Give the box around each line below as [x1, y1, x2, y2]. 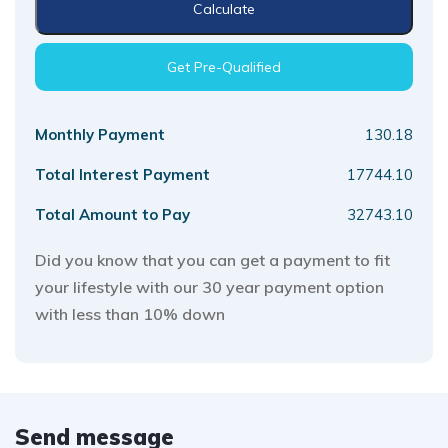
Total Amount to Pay [35, 205, 190, 224]
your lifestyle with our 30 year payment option [35, 277, 384, 297]
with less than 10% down [35, 304, 225, 324]
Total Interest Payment [35, 165, 210, 184]
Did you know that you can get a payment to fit [35, 250, 390, 270]
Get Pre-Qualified [167, 58, 281, 76]
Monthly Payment [35, 125, 165, 144]
